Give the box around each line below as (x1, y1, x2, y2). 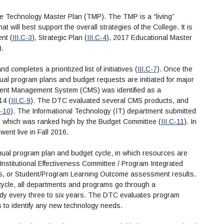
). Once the (157, 65, 192, 73)
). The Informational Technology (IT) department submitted (10, 107, 196, 115)
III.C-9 (11, 96, 30, 105)
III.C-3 (12, 33, 32, 42)
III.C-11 (161, 117, 184, 126)
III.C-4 (87, 33, 106, 42)
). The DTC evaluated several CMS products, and (30, 96, 188, 105)
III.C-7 (137, 65, 157, 73)
